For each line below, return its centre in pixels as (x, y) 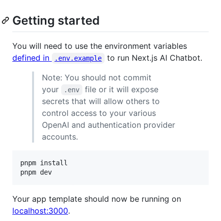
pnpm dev (36, 172)
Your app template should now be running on (97, 199)
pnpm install (44, 163)
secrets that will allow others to (101, 101)
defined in (32, 58)
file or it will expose (121, 90)
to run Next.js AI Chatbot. (153, 58)
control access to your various (99, 113)
